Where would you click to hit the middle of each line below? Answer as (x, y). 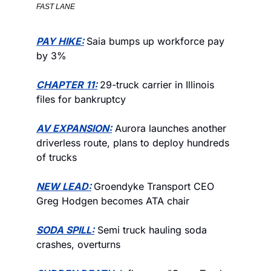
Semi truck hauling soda (151, 230)
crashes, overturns (78, 244)
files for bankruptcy (81, 99)
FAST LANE (56, 6)
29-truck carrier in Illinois (157, 84)
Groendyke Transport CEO (154, 186)
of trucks (58, 157)
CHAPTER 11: (67, 84)
